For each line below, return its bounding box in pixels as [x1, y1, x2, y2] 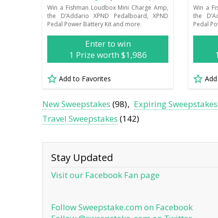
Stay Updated [51, 151, 113, 164]
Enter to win [85, 37, 131, 49]
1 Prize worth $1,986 [69, 49, 147, 60]
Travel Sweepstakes [42, 113, 118, 124]
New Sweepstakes [42, 98, 110, 110]
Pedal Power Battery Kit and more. [47, 19, 142, 28]
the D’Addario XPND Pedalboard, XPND [47, 11, 169, 20]
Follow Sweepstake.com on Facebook [51, 201, 193, 213]
